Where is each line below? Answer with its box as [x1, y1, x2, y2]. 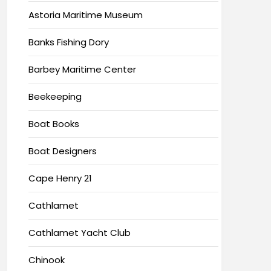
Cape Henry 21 [28, 171, 92, 184]
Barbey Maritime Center [28, 62, 136, 76]
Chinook [28, 253, 65, 266]
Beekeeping [28, 90, 82, 103]
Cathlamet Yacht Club [28, 226, 131, 239]
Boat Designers [28, 144, 97, 157]
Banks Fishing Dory [28, 35, 109, 48]
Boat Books [28, 117, 79, 130]
